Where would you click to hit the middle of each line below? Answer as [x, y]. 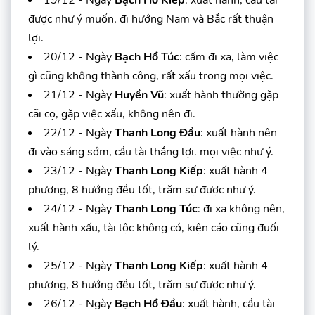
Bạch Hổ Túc [147, 57]
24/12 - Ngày [79, 209]
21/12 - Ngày [79, 95]
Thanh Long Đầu [157, 133]
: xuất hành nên [239, 133]
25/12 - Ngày [79, 266]
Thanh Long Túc [156, 209]
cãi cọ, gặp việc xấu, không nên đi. [112, 114]
